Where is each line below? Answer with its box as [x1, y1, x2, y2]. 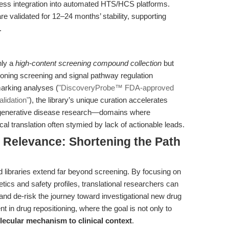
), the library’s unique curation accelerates [29, 96, 168, 104]
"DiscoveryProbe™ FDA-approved [58, 83, 174, 92]
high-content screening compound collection [15, 59, 162, 67]
